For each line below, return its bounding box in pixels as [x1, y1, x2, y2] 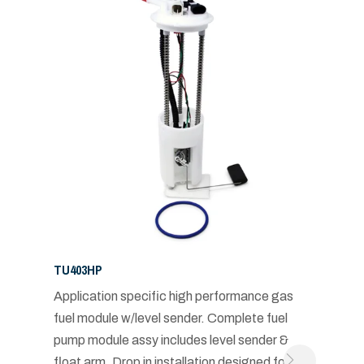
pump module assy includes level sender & [53, 332, 288, 347]
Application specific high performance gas [53, 288, 293, 303]
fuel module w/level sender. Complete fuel [53, 310, 288, 325]
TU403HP [53, 260, 102, 279]
